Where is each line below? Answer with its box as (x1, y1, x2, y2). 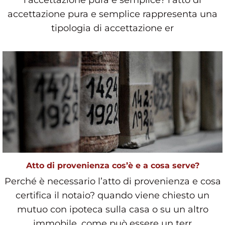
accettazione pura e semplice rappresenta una (8, 9, 217, 20)
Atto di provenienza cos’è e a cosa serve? (26, 160, 199, 170)
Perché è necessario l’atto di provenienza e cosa (4, 175, 221, 187)
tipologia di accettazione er (51, 23, 174, 34)
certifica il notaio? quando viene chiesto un (16, 189, 209, 201)
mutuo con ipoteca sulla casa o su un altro (17, 203, 208, 215)
